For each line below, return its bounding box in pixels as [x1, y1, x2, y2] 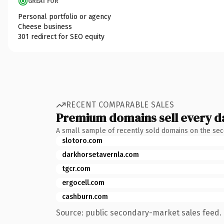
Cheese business [18, 22, 72, 31]
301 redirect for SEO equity [18, 32, 104, 41]
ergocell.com [62, 178, 104, 187]
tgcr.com [62, 164, 90, 173]
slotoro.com [62, 136, 102, 145]
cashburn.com [62, 192, 108, 201]
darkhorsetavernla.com [62, 150, 139, 159]
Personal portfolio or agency [18, 12, 111, 21]
